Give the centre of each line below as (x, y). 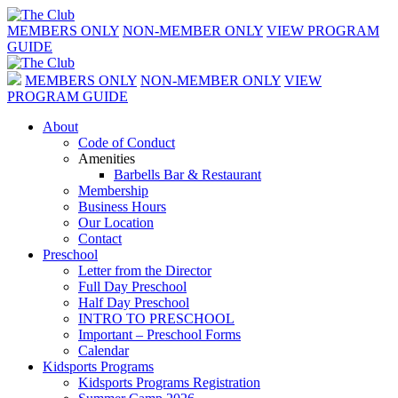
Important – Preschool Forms (159, 334)
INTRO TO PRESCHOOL (156, 318)
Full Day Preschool (132, 287)
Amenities (107, 159)
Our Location (116, 223)
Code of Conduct (127, 143)
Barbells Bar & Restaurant (187, 175)
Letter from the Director (145, 271)
